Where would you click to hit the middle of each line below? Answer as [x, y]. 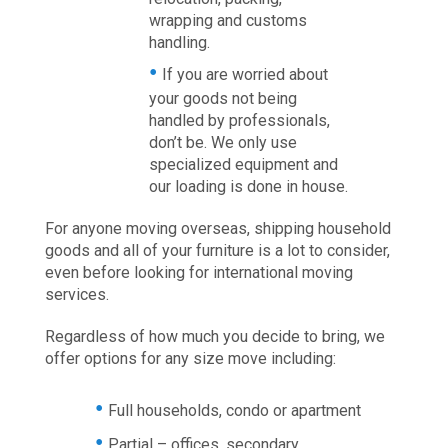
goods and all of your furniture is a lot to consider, [217, 251]
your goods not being [222, 99]
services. [77, 295]
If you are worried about [244, 75]
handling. [179, 43]
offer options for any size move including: [190, 359]
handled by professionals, [239, 121]
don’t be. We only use [222, 143]
